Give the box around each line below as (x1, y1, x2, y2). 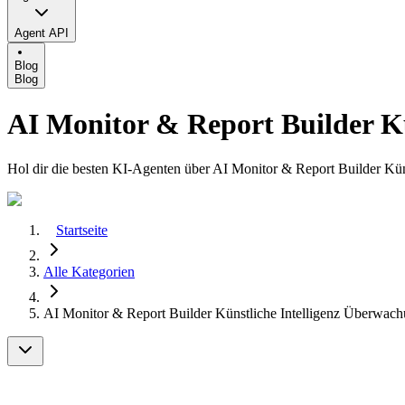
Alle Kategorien (43, 263, 135, 279)
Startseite (56, 221, 108, 238)
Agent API (14, 26, 69, 40)
